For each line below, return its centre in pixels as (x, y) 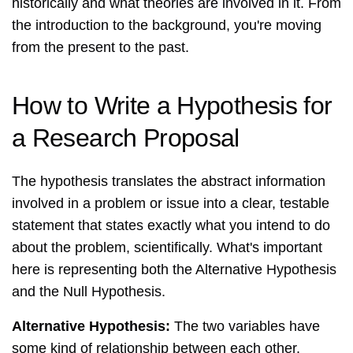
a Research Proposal (126, 138)
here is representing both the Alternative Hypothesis (174, 270)
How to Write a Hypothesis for (172, 106)
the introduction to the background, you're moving (167, 26)
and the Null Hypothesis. (89, 292)
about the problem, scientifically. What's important (167, 248)
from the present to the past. (100, 48)
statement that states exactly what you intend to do (171, 226)
